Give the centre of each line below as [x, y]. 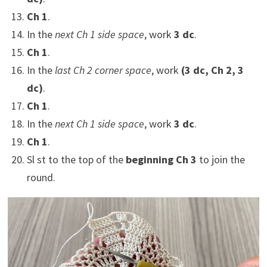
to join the [221, 160]
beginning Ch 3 [161, 160]
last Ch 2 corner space [103, 70]
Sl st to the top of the [76, 160]
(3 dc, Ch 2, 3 [212, 70]
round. [41, 178]
